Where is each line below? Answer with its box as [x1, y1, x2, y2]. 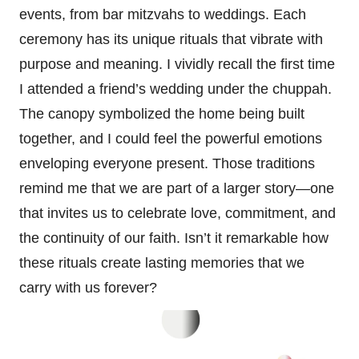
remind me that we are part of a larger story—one [19, 179, 334, 196]
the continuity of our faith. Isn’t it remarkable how [19, 229, 329, 246]
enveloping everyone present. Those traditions [19, 155, 315, 171]
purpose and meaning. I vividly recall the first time [19, 55, 335, 72]
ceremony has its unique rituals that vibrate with [19, 30, 323, 47]
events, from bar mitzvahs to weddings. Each [19, 6, 306, 22]
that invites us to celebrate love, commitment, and [19, 204, 336, 221]
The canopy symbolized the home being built [19, 105, 305, 122]
